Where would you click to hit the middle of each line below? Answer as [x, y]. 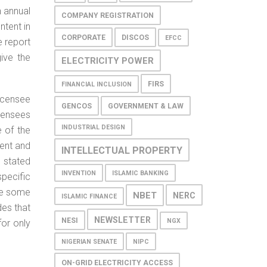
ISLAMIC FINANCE [89, 196]
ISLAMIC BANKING [140, 173]
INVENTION [79, 173]
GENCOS [77, 106]
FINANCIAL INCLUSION [97, 84]
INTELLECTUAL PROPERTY [122, 150]
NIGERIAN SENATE [89, 241]
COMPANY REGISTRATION [108, 15]
